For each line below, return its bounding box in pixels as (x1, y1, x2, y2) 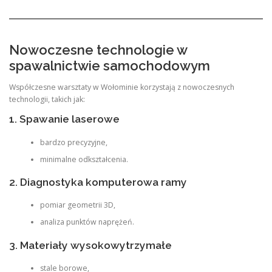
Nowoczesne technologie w (9, 41, 187, 58)
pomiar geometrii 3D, (39, 200, 115, 211)
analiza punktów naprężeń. (39, 217, 134, 228)
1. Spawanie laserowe (9, 113, 120, 126)
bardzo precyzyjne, (39, 137, 107, 148)
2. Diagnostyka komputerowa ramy (9, 175, 187, 188)
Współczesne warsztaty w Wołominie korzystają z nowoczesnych (9, 82, 234, 92)
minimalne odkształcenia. (39, 154, 128, 165)
